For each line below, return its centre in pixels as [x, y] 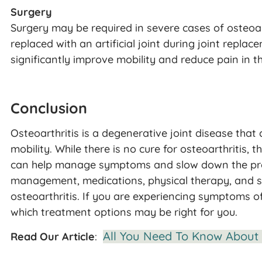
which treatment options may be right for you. [124, 212]
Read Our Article [53, 237]
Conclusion [49, 108]
